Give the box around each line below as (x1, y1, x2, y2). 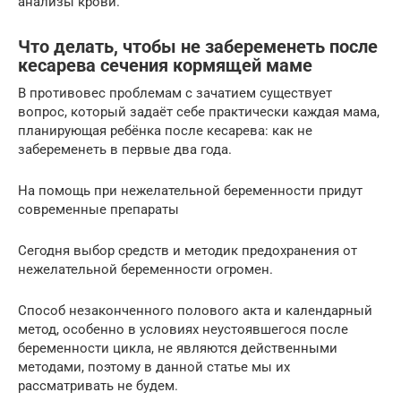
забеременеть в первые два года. (18, 141, 232, 158)
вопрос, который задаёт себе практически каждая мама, (18, 104, 380, 121)
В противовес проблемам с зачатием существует (18, 85, 332, 102)
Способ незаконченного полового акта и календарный (18, 303, 372, 320)
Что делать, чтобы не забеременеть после (18, 37, 378, 58)
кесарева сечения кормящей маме (18, 55, 312, 77)
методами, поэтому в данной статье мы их (18, 359, 290, 376)
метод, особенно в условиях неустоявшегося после (18, 321, 348, 338)
